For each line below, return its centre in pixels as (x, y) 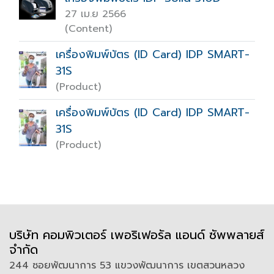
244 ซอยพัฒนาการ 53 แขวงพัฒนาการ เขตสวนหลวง (127, 265)
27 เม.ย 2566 (95, 14)
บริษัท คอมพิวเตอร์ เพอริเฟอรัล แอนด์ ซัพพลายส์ (137, 235)
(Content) (88, 29)
